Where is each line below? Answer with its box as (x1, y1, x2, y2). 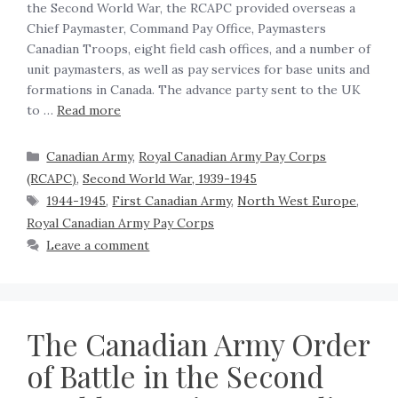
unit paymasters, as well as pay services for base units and (27, 61, 370, 78)
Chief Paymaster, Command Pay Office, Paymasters (27, 20, 326, 37)
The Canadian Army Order (27, 324, 370, 364)
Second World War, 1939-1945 (83, 171, 257, 187)
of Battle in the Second (27, 356, 323, 396)
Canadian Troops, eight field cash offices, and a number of (27, 41, 370, 58)
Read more (57, 102, 121, 119)
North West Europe (237, 193, 357, 210)
